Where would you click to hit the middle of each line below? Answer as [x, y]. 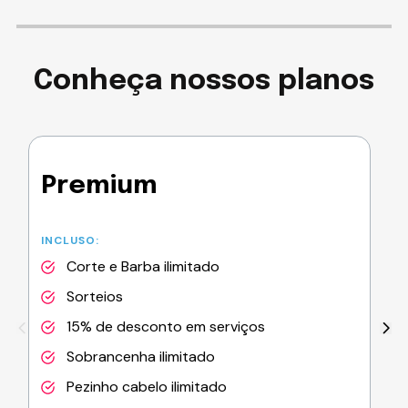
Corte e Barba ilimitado [143, 266]
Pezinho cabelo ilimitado [146, 387]
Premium [99, 186]
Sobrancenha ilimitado [140, 357]
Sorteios [94, 296]
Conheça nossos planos [204, 82]
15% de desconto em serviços [165, 326]
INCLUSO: [70, 240]
